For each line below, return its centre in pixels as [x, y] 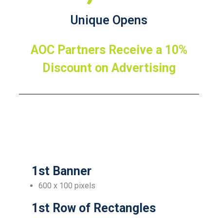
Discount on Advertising [109, 68]
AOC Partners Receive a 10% [109, 50]
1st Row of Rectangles [92, 208]
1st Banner [60, 171]
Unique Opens [109, 20]
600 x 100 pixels [67, 186]
